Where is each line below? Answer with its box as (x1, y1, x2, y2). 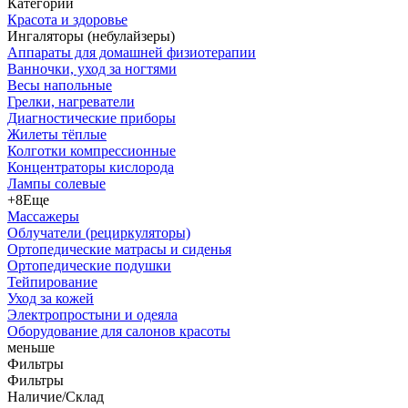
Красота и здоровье (7, 12, 127, 27)
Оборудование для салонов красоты (7, 323, 230, 339)
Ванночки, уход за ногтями (7, 61, 177, 76)
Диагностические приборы (7, 110, 176, 126)
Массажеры (7, 209, 79, 224)
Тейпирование (7, 274, 97, 290)
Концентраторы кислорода (7, 159, 174, 175)
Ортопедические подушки (7, 258, 171, 273)
